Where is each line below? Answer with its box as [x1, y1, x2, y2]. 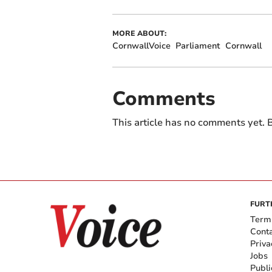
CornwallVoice [112, 39, 171, 52]
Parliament [175, 39, 220, 52]
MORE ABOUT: [112, 28, 166, 38]
